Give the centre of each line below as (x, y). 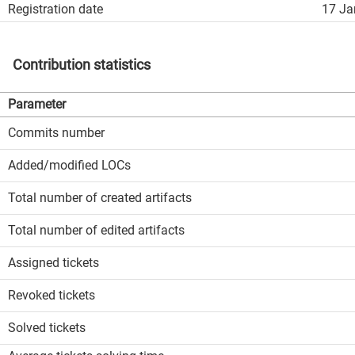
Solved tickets (47, 328)
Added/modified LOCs (69, 165)
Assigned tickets (53, 263)
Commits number (56, 133)
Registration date (55, 9)
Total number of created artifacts (100, 198)
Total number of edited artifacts (96, 230)
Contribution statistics (82, 65)
